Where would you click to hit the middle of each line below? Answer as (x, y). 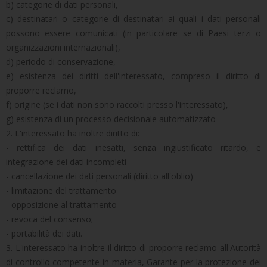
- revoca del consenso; (49, 219)
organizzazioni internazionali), (63, 47)
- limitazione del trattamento (61, 190)
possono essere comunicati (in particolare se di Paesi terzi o (133, 33)
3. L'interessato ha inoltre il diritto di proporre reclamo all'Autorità (133, 248)
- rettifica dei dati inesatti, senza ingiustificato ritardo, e (133, 148)
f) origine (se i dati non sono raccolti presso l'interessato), (117, 105)
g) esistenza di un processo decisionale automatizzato (111, 119)
